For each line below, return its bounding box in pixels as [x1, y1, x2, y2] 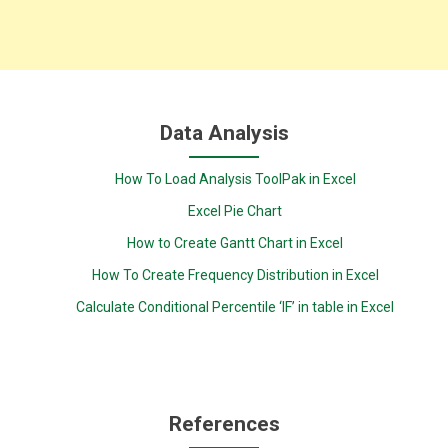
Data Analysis [159, 121, 289, 145]
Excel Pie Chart [188, 203, 283, 219]
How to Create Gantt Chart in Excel [127, 235, 344, 251]
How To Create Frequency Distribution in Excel [91, 267, 379, 283]
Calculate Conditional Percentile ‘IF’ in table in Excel [76, 299, 395, 315]
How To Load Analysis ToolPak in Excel [114, 171, 356, 187]
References [168, 411, 280, 436]
